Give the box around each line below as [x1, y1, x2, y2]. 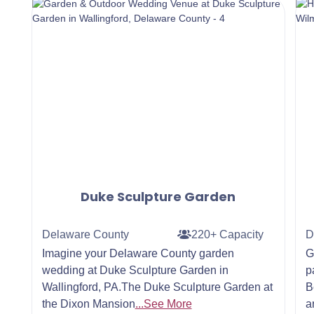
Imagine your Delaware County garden [41, 247, 234, 259]
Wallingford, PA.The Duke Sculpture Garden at [41, 281, 273, 293]
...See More [135, 298, 192, 310]
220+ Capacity [191, 228, 264, 240]
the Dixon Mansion [41, 298, 135, 310]
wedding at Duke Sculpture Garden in [41, 264, 228, 276]
